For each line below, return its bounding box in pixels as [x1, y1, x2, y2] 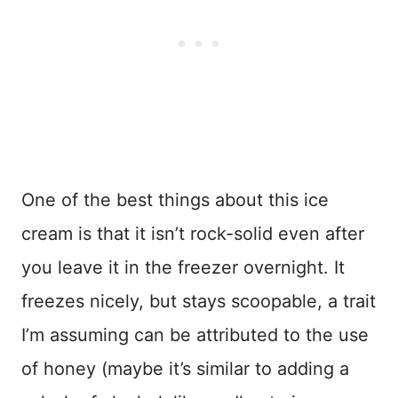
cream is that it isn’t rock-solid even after [21, 222, 364, 244]
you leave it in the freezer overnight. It [21, 256, 345, 278]
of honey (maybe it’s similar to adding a [21, 357, 349, 379]
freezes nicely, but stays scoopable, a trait [21, 290, 376, 312]
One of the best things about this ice [21, 188, 329, 211]
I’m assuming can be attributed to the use [21, 323, 369, 346]
